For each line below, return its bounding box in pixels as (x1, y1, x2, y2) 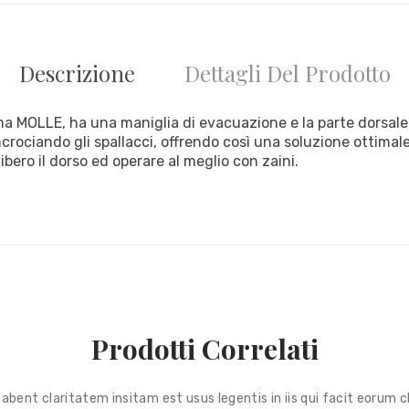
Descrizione (18, 58, 135, 89)
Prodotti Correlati (90, 330, 319, 368)
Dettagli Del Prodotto (184, 58, 391, 89)
